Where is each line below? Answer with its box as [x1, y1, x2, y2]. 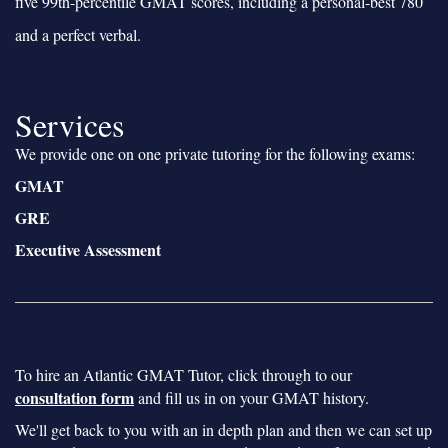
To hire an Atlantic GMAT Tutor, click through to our [15, 363, 352, 385]
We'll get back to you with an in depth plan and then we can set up [15, 418, 432, 440]
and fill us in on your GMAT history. [134, 386, 369, 408]
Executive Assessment [15, 238, 161, 262]
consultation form [15, 385, 134, 409]
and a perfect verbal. [15, 23, 141, 45]
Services [15, 102, 124, 146]
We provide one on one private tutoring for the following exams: [15, 142, 415, 164]
